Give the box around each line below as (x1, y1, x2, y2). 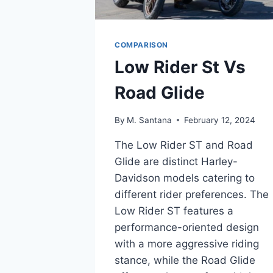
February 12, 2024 (184, 115, 256, 125)
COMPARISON (115, 40, 168, 50)
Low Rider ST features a (115, 204, 233, 217)
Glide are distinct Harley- (115, 155, 238, 168)
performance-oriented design (115, 221, 259, 233)
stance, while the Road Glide (115, 253, 255, 266)
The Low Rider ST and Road (115, 138, 253, 151)
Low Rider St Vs (115, 57, 246, 78)
